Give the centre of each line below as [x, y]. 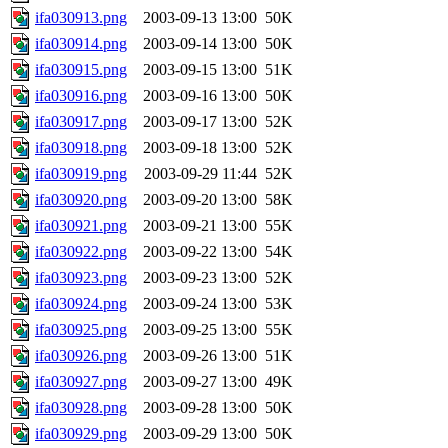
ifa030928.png [81, 408]
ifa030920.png [81, 200]
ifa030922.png [81, 252]
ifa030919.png [81, 174]
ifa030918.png [81, 148]
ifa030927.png [81, 382]
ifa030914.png [81, 44]
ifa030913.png [81, 18]
